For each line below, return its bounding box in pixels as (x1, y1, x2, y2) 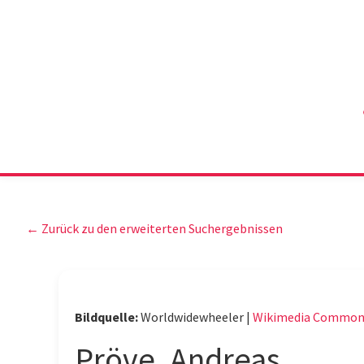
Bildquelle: (75, 309, 138, 326)
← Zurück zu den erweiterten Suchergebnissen (26, 220, 283, 236)
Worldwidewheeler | (141, 309, 253, 326)
